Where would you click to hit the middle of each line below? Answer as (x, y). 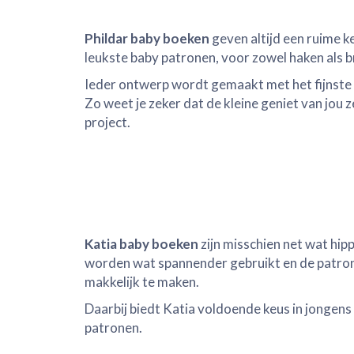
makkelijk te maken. (142, 282)
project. (107, 122)
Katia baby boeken (141, 244)
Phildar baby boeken (147, 38)
